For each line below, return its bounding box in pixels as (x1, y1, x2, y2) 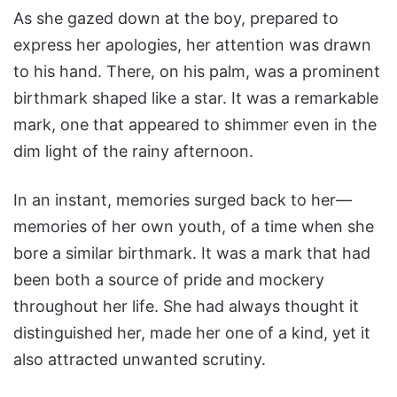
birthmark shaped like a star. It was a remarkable (13, 89, 378, 108)
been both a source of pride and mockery (13, 270, 324, 290)
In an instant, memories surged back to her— (13, 191, 352, 210)
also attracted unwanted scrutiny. (13, 350, 266, 370)
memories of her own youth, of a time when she (13, 217, 374, 237)
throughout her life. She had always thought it (13, 297, 359, 316)
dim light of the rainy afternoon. (13, 142, 253, 161)
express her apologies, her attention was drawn (13, 35, 371, 55)
